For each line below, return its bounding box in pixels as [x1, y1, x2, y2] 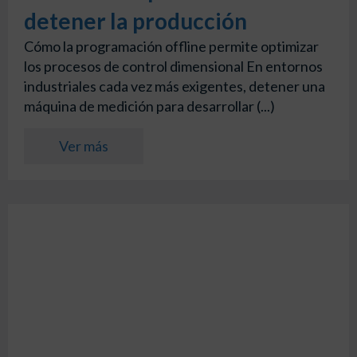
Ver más [59, 136, 108, 155]
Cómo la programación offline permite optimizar [24, 37, 319, 56]
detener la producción [24, 7, 247, 35]
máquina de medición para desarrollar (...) [24, 97, 275, 116]
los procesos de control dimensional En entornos [24, 57, 323, 76]
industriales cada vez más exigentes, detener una [24, 77, 325, 96]
